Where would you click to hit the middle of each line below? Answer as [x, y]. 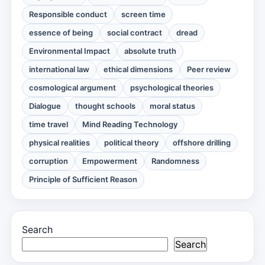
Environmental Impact [70, 51]
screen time [143, 14]
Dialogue [45, 106]
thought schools [105, 106]
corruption [49, 161]
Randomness [175, 161]
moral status [172, 106]
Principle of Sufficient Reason [83, 179]
